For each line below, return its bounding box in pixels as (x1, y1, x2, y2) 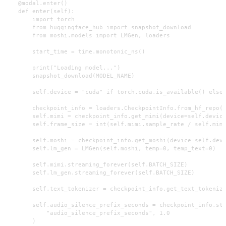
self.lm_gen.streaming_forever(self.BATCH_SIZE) (4, 168, 195, 176)
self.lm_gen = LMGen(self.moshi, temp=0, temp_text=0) (4, 144, 216, 152)
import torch (4, 15, 75, 23)
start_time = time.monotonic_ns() (4, 47, 145, 55)
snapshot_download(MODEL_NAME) (4, 72, 135, 79)
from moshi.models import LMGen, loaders (4, 31, 170, 39)
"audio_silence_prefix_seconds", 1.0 (4, 209, 170, 216)
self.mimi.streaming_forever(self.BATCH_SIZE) (4, 160, 188, 168)
